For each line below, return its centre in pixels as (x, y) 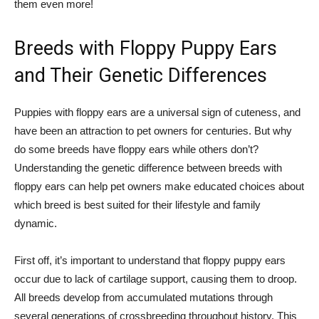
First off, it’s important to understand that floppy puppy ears (150, 260)
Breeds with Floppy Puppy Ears (146, 48)
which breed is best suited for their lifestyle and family (137, 205)
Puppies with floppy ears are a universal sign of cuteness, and (157, 112)
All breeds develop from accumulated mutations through (143, 297)
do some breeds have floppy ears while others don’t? (136, 149)
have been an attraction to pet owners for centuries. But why (153, 131)
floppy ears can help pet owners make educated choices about (159, 186)
